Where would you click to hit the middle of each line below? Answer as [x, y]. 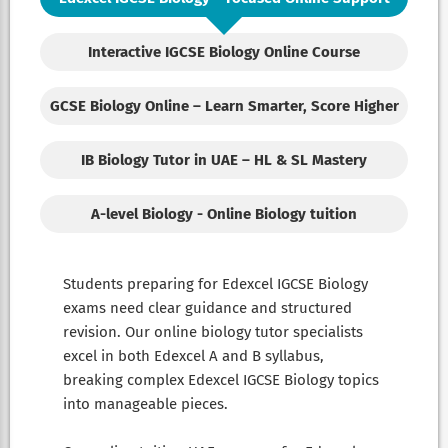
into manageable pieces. [145, 403]
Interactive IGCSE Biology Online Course [224, 51]
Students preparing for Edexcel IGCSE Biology [215, 283]
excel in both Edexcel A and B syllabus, [193, 355]
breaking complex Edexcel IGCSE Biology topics [221, 379]
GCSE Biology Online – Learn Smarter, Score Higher [224, 105]
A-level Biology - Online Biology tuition [224, 213]
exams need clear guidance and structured [207, 307]
